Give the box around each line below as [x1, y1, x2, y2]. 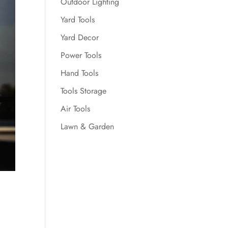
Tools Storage [61, 85, 107, 97]
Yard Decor [61, 32, 99, 43]
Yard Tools [61, 14, 95, 25]
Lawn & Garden [61, 121, 115, 132]
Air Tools [61, 103, 91, 115]
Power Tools [61, 49, 102, 61]
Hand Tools [61, 67, 99, 79]
